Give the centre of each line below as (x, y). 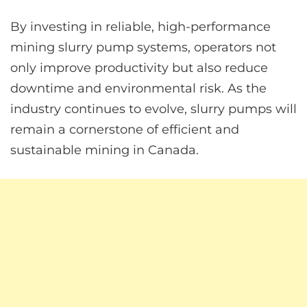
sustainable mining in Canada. (105, 150)
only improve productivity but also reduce (139, 68)
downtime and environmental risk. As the (138, 89)
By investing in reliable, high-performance (140, 27)
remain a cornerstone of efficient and (125, 130)
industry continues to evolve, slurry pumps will (153, 109)
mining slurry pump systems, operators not (143, 48)
